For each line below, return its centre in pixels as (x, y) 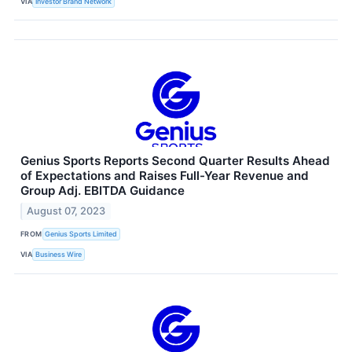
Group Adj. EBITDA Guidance (103, 191)
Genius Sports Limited (81, 234)
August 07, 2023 (66, 211)
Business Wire (59, 255)
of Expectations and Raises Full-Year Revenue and (165, 176)
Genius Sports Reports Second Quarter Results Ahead (175, 161)
